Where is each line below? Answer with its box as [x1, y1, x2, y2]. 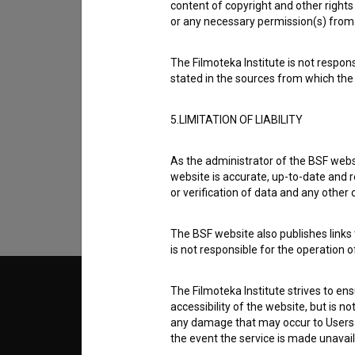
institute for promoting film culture [94, 300, 241, 312]
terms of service [204, 97, 298, 113]
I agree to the [125, 97, 204, 113]
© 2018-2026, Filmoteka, [94, 287, 204, 300]
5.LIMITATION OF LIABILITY [170, 113, 303, 126]
